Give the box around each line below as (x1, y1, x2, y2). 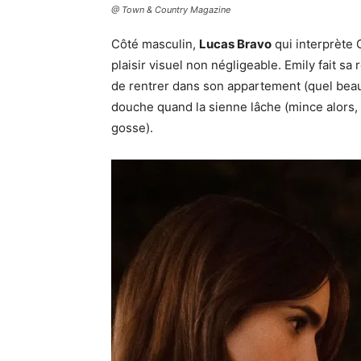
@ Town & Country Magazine (111, 4, 230, 15)
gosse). (111, 120, 153, 135)
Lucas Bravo (199, 36, 272, 52)
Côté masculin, (111, 36, 199, 52)
